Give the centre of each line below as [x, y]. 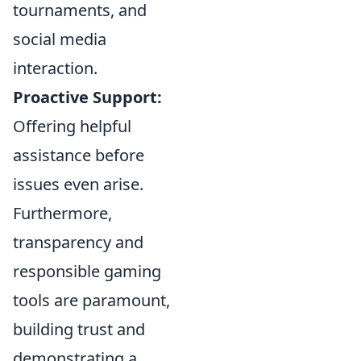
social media [60, 39]
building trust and [79, 329]
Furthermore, [62, 213]
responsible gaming [87, 271]
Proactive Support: [87, 97]
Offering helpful [72, 126]
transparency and [78, 242]
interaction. [55, 68]
